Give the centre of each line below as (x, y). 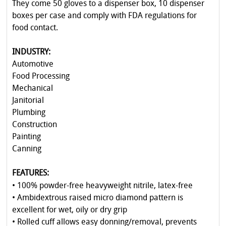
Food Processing (41, 77)
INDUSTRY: (31, 52)
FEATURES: (31, 174)
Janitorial (28, 101)
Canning (27, 150)
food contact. (35, 28)
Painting (26, 137)
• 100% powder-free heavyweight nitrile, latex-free (102, 186)
